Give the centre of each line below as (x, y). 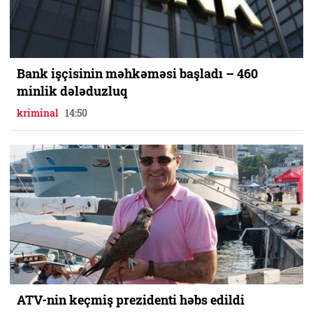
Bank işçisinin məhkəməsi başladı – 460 (137, 73)
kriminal (37, 112)
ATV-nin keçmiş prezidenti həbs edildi (131, 299)
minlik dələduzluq (72, 90)
